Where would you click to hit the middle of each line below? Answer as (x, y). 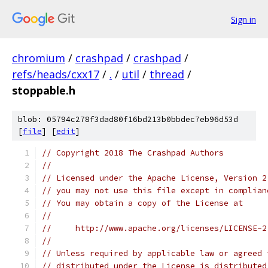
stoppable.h (44, 90)
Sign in (243, 19)
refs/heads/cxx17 (56, 74)
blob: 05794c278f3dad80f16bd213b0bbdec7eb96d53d (128, 119)
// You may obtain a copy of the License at (142, 203)
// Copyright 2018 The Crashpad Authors (133, 153)
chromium (39, 58)
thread (167, 74)
